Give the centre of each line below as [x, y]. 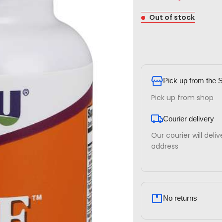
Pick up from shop [182, 98]
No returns [180, 198]
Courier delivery [188, 119]
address [165, 146]
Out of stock [172, 17]
